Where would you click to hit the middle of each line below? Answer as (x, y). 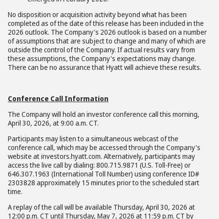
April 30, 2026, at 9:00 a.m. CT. (53, 123)
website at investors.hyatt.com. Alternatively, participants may (101, 156)
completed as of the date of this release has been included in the (106, 23)
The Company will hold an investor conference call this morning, (104, 114)
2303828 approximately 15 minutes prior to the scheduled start (104, 183)
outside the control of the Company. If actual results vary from (101, 50)
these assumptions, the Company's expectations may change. (102, 58)
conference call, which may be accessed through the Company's (104, 147)
